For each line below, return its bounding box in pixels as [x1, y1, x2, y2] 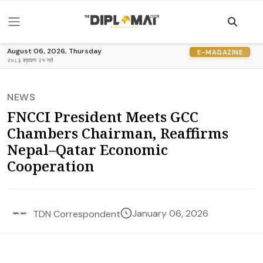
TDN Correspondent [33, 207, 120, 220]
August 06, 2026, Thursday [7, 46, 102, 56]
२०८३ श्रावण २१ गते [7, 56, 53, 64]
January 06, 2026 [132, 207, 208, 220]
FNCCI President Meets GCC [7, 107, 198, 126]
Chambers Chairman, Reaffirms [7, 123, 228, 143]
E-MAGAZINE [197, 48, 242, 56]
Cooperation [7, 156, 94, 176]
